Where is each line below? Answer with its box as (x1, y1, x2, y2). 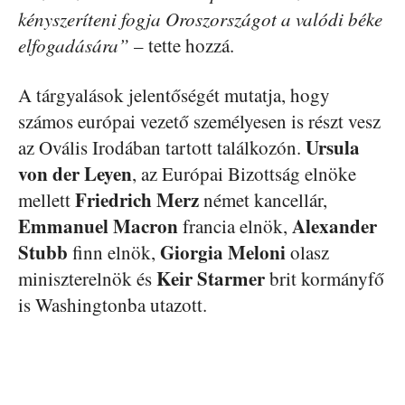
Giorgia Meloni (160, 238, 286, 266)
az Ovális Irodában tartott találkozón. (18, 134, 306, 160)
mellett (18, 186, 75, 212)
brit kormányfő (265, 265, 384, 291)
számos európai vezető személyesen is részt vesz (18, 108, 381, 134)
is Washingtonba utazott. (18, 291, 207, 317)
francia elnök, (178, 212, 292, 239)
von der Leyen (18, 159, 132, 187)
